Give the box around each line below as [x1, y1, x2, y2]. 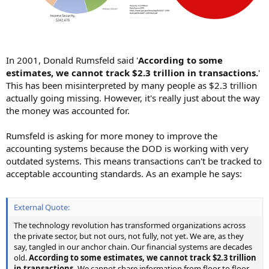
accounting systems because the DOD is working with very [6, 142, 249, 155]
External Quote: [14, 201, 70, 213]
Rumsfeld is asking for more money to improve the [6, 130, 217, 142]
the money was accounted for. [6, 104, 130, 117]
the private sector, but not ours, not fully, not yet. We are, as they [14, 230, 244, 241]
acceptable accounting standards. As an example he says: [6, 168, 242, 180]
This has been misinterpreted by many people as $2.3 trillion [6, 79, 257, 92]
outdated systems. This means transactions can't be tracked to [6, 155, 262, 168]
